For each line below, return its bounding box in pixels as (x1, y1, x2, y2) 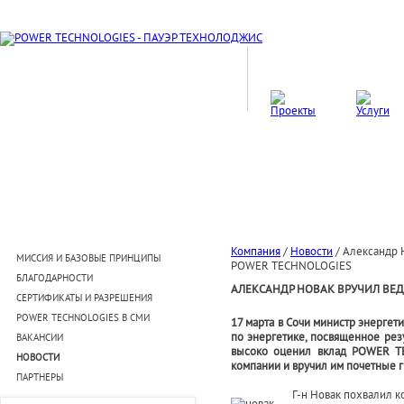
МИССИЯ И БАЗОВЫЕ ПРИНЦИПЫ (16, 252, 161, 265)
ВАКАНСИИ (16, 332, 63, 344)
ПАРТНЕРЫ (16, 372, 63, 384)
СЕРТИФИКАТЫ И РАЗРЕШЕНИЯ (16, 292, 152, 305)
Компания (231, 245, 280, 260)
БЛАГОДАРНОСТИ (16, 272, 93, 285)
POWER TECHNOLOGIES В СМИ (16, 312, 150, 325)
